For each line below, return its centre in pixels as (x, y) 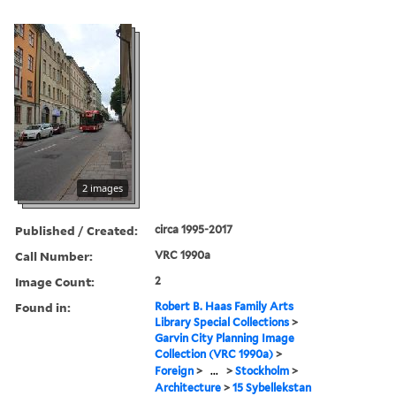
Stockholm (263, 370)
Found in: (43, 307)
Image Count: (55, 281)
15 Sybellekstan (272, 387)
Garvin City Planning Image (225, 338)
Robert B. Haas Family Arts (225, 306)
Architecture (188, 387)
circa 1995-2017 (194, 229)
